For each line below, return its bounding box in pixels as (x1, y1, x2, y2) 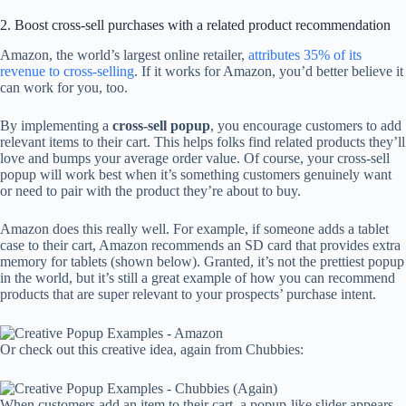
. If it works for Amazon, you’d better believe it (134, 63, 403, 79)
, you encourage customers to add (210, 117, 401, 133)
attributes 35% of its (248, 46, 362, 63)
